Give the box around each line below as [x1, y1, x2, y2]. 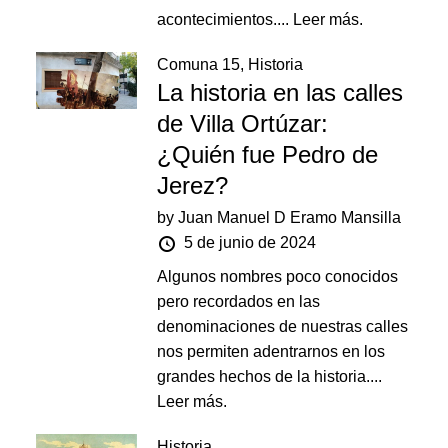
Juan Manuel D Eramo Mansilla [178, 209, 402, 226]
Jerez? [157, 172, 229, 199]
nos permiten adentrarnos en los [157, 343, 386, 360]
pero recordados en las [157, 293, 321, 310]
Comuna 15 [157, 56, 241, 73]
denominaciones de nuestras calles [157, 318, 409, 335]
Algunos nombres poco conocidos [157, 268, 399, 285]
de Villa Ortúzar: [157, 110, 329, 137]
